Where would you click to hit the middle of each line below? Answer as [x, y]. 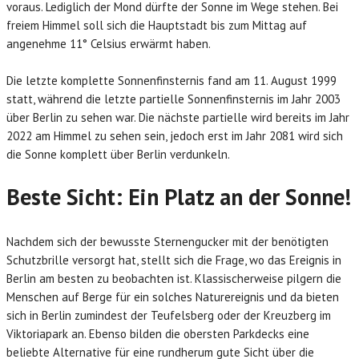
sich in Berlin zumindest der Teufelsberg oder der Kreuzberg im [169, 315]
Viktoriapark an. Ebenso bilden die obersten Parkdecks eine [158, 334]
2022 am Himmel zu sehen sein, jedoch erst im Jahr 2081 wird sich [175, 136]
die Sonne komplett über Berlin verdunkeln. [118, 154]
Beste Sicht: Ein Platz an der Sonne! [179, 197]
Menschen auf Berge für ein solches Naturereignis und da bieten [173, 297]
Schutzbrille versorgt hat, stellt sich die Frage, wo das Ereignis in [174, 260]
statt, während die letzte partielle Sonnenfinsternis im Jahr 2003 [173, 99]
